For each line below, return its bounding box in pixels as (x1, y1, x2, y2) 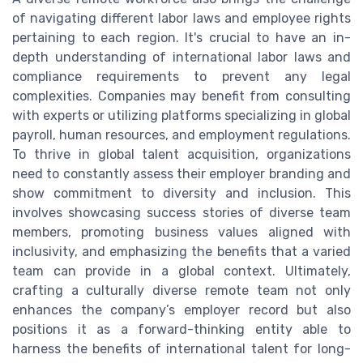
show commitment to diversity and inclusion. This (12, 186, 351, 202)
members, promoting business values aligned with (12, 224, 351, 241)
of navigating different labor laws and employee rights (12, 11, 351, 27)
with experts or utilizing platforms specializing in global (12, 108, 351, 124)
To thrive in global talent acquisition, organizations (12, 147, 351, 163)
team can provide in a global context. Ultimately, (12, 263, 351, 280)
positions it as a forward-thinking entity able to (12, 322, 351, 338)
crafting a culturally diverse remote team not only (12, 283, 351, 299)
